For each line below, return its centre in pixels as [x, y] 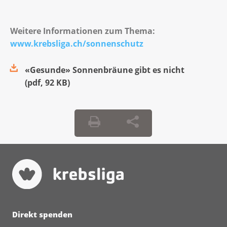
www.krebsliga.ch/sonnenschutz [77, 43]
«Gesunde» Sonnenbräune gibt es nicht [104, 70]
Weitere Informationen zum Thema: [83, 31]
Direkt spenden [42, 214]
